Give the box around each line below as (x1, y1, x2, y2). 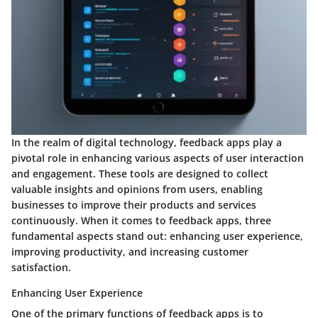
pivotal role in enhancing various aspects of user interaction (11, 151, 304, 165)
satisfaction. (11, 261, 71, 274)
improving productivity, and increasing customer (11, 245, 248, 258)
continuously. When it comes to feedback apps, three (11, 214, 271, 227)
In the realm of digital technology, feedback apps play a (11, 136, 282, 149)
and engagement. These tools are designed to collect (11, 167, 268, 180)
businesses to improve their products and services (11, 198, 256, 212)
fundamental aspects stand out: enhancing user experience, (11, 229, 303, 243)
